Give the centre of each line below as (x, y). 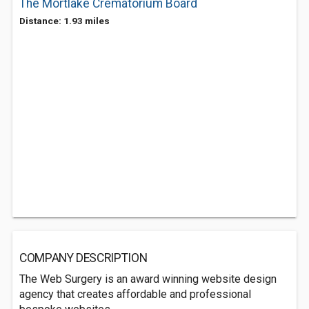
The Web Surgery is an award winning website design (148, 279)
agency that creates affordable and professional (135, 294)
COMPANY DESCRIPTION (83, 258)
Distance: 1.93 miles (64, 21)
